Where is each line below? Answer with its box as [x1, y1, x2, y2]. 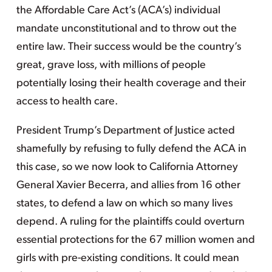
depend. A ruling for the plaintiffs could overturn [16, 216, 245, 228]
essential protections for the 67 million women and [16, 234, 255, 246]
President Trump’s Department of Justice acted [16, 125, 235, 137]
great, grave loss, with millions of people [16, 59, 206, 71]
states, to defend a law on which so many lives [16, 198, 233, 209]
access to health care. [16, 96, 118, 107]
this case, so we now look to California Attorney [16, 161, 238, 173]
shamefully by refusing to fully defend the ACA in [16, 143, 246, 155]
